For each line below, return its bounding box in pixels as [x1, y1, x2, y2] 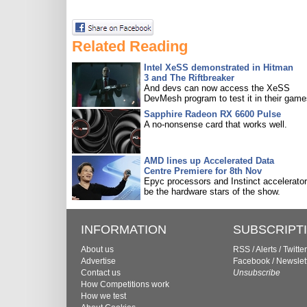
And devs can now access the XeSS [144, 83, 290, 93]
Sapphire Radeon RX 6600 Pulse [144, 109, 281, 119]
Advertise [81, 256, 116, 266]
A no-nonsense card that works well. [144, 119, 287, 130]
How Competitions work [81, 280, 169, 289]
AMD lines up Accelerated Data [144, 156, 274, 166]
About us [81, 245, 114, 254]
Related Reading [72, 38, 188, 55]
